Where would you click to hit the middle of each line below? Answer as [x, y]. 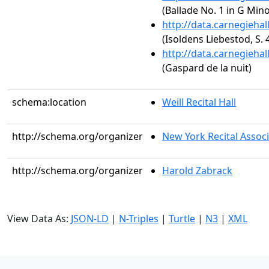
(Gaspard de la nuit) [207, 68]
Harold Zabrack [197, 171]
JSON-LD [90, 219]
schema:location [49, 102]
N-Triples [139, 219]
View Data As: [39, 219]
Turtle [182, 219]
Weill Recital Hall [199, 102]
